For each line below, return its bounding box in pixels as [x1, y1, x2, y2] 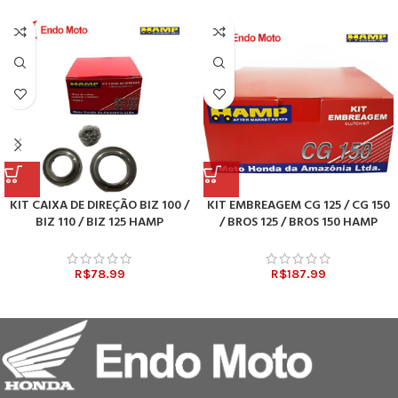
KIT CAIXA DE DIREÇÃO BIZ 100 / [10, 195, 189, 217]
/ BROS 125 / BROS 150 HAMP [219, 212, 378, 234]
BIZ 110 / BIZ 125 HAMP [36, 212, 163, 234]
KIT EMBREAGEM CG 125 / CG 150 [207, 195, 390, 217]
